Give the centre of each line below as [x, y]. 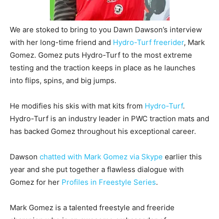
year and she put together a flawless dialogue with [97, 169]
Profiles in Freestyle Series [109, 182]
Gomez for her [36, 182]
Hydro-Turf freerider [148, 42]
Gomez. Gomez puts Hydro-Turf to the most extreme [101, 55]
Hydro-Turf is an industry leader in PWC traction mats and [109, 118]
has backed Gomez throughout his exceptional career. [103, 131]
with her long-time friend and [61, 42]
